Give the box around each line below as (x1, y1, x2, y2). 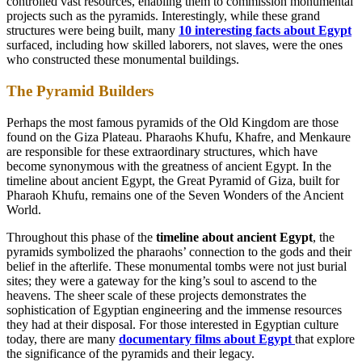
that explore (295, 331, 355, 346)
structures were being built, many (6, 23, 179, 38)
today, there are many (6, 331, 119, 346)
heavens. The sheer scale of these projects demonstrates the (6, 288, 306, 302)
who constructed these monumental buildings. (6, 53, 239, 67)
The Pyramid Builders (6, 82, 154, 99)
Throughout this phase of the (6, 229, 156, 244)
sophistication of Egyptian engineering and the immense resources (6, 302, 342, 317)
